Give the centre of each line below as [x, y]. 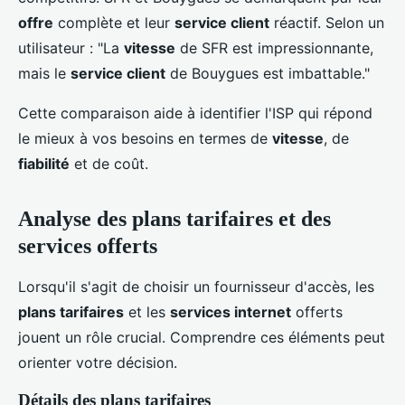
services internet [231, 312]
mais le [44, 74]
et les [147, 312]
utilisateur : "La [71, 48]
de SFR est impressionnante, [274, 48]
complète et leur [114, 23]
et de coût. [109, 164]
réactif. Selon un [327, 23]
